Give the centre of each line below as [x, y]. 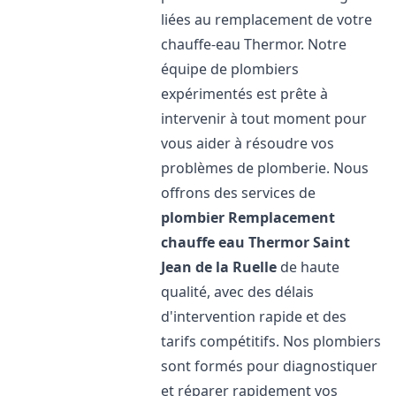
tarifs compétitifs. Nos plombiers [271, 341]
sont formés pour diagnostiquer [270, 366]
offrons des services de [239, 193]
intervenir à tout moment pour [264, 118]
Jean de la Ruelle [219, 267]
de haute [308, 267]
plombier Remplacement [248, 217]
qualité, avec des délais [238, 292]
